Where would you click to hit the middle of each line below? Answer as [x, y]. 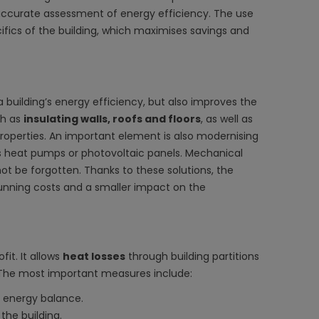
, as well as [226, 119]
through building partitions [192, 256]
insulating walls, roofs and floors [112, 119]
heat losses [94, 256]
